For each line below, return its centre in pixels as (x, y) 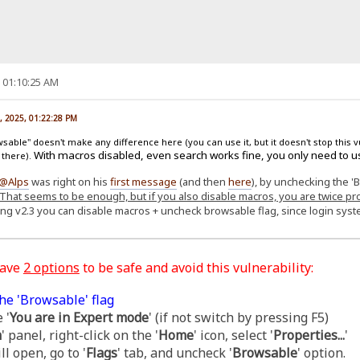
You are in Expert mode (79, 318)
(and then (202, 182)
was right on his (69, 182)
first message (143, 182)
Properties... (309, 335)
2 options (51, 268)
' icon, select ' (233, 335)
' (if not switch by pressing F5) (238, 318)
